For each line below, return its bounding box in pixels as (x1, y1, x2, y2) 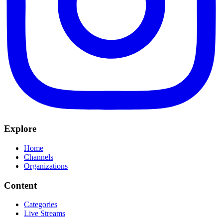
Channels (24, 152, 53, 161)
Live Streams (24, 209, 65, 218)
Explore (4, 123, 36, 134)
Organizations (24, 161, 68, 170)
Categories (24, 200, 57, 209)
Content (4, 180, 37, 191)
